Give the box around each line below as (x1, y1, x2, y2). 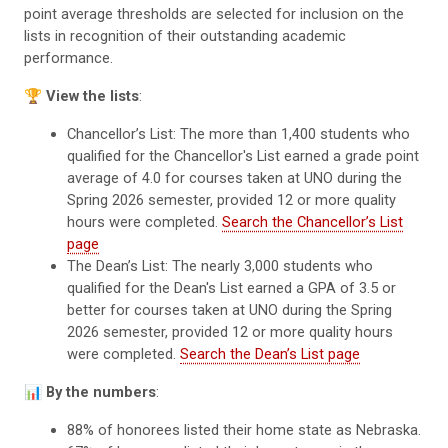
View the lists (46, 86, 139, 105)
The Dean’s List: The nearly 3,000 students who (67, 256, 374, 275)
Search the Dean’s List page (180, 344, 361, 363)
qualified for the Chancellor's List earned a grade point (67, 146, 420, 165)
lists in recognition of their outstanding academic (24, 26, 346, 45)
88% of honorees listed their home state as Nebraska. (67, 420, 422, 439)
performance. (24, 48, 113, 67)
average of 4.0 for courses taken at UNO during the (67, 168, 403, 187)
